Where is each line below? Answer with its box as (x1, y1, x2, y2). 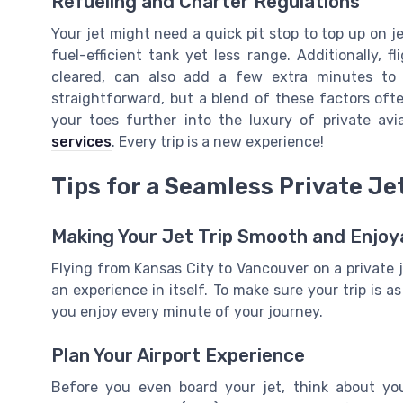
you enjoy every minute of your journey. (51, 303, 323, 321)
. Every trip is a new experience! (112, 132, 324, 150)
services (51, 132, 112, 150)
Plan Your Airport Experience (51, 345, 305, 367)
